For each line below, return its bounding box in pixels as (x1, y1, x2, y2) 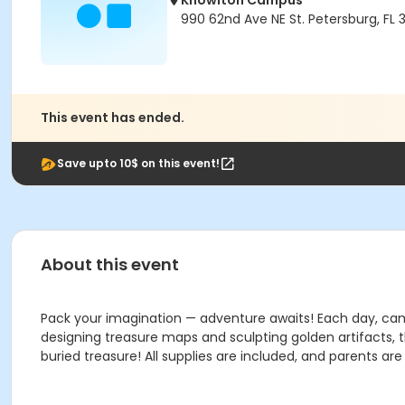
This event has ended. (41, 108, 184, 127)
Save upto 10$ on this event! (57, 155, 220, 171)
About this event (41, 253, 179, 276)
